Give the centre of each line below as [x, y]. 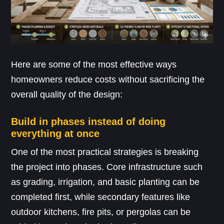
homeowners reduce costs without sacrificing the [108, 80]
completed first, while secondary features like [101, 197]
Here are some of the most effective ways [94, 65]
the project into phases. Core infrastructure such [107, 167]
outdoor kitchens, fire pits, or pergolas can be [101, 212]
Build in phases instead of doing [88, 122]
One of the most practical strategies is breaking [105, 152]
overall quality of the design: [67, 95]
